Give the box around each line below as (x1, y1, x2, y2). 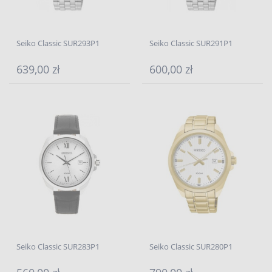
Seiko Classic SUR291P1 (149, 38, 233, 49)
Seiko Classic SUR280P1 (149, 241, 233, 252)
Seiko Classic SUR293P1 (16, 38, 100, 49)
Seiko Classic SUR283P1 (16, 241, 100, 252)
